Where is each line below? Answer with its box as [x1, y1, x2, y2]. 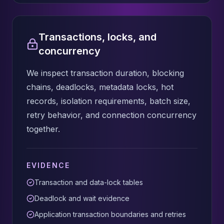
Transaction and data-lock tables [34, 178, 143, 186]
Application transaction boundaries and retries [34, 210, 186, 218]
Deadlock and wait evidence [34, 194, 129, 202]
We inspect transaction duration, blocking [26, 68, 184, 78]
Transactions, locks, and [38, 31, 157, 43]
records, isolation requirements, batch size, [26, 96, 190, 106]
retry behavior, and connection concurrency [26, 110, 196, 120]
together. [26, 124, 60, 134]
